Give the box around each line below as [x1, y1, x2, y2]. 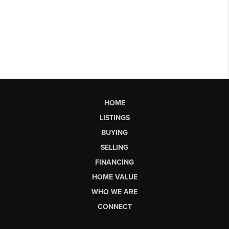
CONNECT [97, 202, 132, 211]
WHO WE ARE [91, 187, 138, 196]
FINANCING [95, 157, 134, 167]
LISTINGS [99, 113, 130, 122]
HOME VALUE [91, 172, 138, 181]
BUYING [101, 128, 128, 137]
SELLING [101, 143, 128, 152]
